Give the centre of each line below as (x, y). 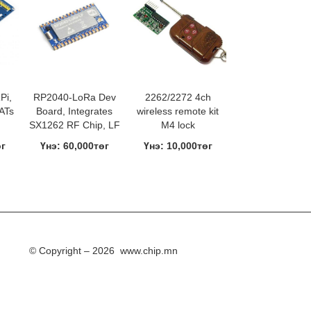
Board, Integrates (75, 111)
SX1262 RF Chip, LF (74, 125)
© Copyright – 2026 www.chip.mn (104, 251)
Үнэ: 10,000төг (178, 146)
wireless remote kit (178, 111)
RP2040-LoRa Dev (74, 97)
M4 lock (178, 125)
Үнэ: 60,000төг (74, 146)
